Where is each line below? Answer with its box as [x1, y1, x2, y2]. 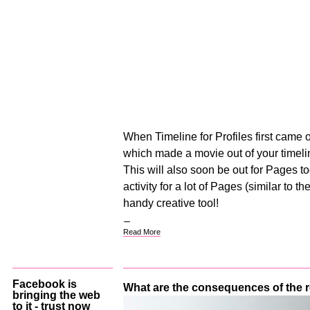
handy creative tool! [122, 197, 219, 209]
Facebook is [12, 278, 77, 290]
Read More [122, 228, 161, 236]
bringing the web [12, 289, 100, 301]
